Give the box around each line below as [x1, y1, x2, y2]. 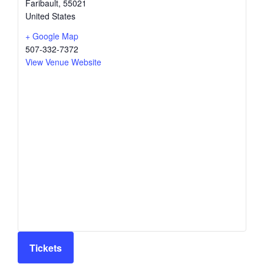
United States [25, 10, 75, 22]
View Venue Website [25, 56, 101, 68]
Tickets [29, 240, 62, 255]
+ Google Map [25, 30, 78, 42]
